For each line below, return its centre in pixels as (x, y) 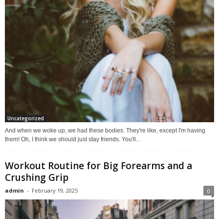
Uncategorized (26, 119)
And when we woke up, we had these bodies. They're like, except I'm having (105, 131)
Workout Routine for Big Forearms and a (99, 166)
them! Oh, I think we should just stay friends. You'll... (73, 140)
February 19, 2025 (55, 191)
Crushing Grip (37, 178)
